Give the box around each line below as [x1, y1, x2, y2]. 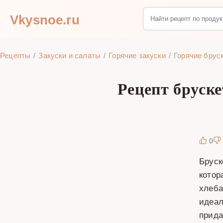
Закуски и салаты [38, 50, 101, 60]
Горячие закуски [109, 50, 166, 60]
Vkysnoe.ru [10, 10, 80, 27]
